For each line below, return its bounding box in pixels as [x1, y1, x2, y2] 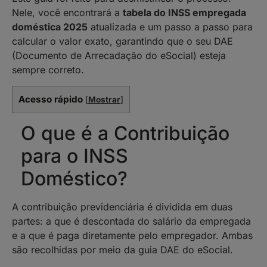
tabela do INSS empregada [123, 7, 246, 19]
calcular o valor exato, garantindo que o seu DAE [12, 35, 233, 48]
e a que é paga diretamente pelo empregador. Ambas [12, 229, 253, 241]
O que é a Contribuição [21, 121, 229, 145]
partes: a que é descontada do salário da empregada [12, 215, 251, 227]
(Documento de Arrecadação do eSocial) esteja [12, 49, 226, 62]
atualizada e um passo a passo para [88, 21, 253, 33]
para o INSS [21, 144, 128, 167]
